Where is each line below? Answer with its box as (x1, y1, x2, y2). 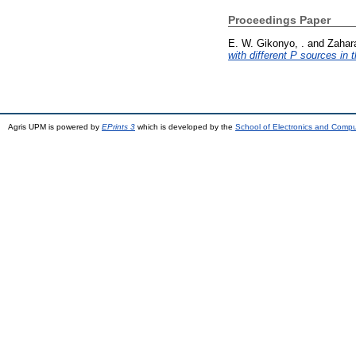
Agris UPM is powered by (8, 122, 102, 131)
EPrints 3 (102, 122, 135, 131)
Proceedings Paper (228, 14, 331, 26)
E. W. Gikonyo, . (228, 37, 304, 49)
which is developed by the (135, 122, 235, 131)
